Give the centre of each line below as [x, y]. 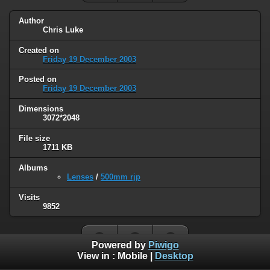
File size [34, 139]
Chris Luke [63, 30]
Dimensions [41, 109]
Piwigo [163, 245]
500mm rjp [121, 177]
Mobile [132, 256]
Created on [39, 50]
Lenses [80, 177]
